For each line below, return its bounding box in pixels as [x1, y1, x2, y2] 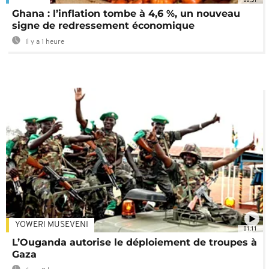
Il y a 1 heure [23, 38, 64, 46]
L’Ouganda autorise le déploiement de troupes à [12, 237, 257, 249]
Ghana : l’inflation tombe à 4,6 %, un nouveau [12, 8, 240, 20]
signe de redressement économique [12, 20, 195, 32]
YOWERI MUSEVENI [15, 220, 88, 230]
